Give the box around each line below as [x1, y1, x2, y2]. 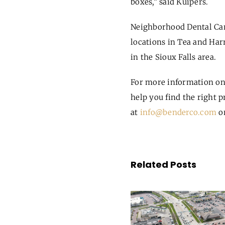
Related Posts [131, 158, 197, 171]
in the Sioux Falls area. [131, 52, 218, 62]
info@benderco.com [140, 107, 217, 118]
